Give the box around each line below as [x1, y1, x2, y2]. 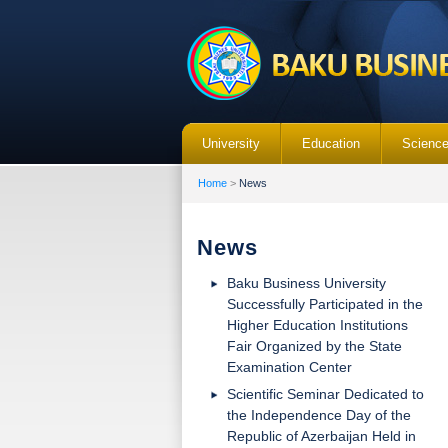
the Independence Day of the [227, 407, 411, 423]
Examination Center [227, 359, 352, 375]
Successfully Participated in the [227, 296, 423, 312]
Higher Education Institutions [227, 317, 408, 333]
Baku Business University [227, 275, 386, 291]
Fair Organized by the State [227, 338, 402, 354]
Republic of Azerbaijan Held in [227, 428, 416, 444]
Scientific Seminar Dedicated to [227, 386, 424, 402]
